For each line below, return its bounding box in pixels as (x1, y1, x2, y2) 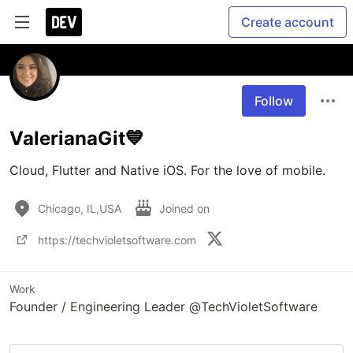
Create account (241, 14, 334, 30)
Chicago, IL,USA (38, 201, 121, 215)
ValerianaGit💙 (9, 127, 144, 150)
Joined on (159, 201, 213, 215)
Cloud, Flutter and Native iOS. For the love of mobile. (9, 162, 329, 178)
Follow (255, 93, 293, 109)
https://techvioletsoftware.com (38, 232, 196, 247)
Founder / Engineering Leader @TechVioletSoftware (9, 299, 318, 314)
